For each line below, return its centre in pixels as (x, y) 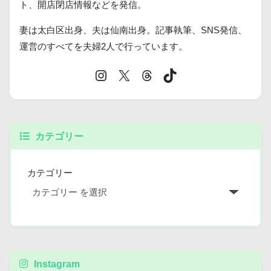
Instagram (56, 263)
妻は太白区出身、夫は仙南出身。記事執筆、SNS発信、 (133, 31)
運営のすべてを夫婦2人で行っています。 (103, 47)
